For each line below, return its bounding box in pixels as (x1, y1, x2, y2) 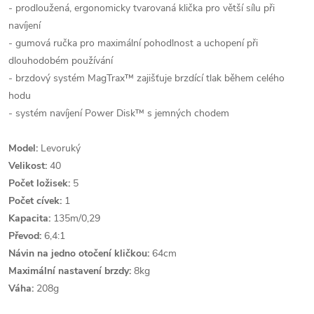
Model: (8, 142, 38, 155)
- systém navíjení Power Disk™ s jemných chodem (8, 107, 229, 120)
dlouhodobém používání (8, 54, 113, 67)
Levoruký (38, 142, 81, 155)
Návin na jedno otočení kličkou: (8, 247, 149, 260)
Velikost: (8, 159, 47, 172)
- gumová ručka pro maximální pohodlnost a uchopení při (8, 36, 258, 50)
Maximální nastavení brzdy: (8, 264, 131, 278)
